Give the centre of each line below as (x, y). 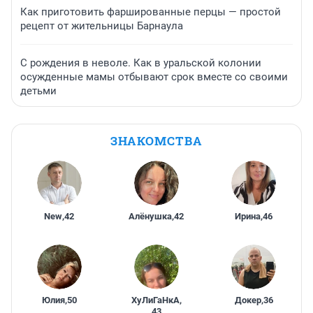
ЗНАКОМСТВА (156, 141)
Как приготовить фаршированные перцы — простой (151, 12)
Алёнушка (151, 217)
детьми (38, 91)
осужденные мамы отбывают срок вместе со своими (154, 77)
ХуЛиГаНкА (155, 300)
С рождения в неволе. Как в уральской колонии (141, 63)
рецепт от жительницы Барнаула (102, 26)
